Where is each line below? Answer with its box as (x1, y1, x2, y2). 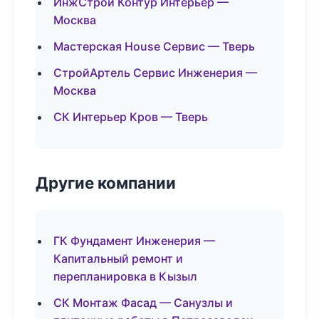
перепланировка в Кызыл (53, 269, 197, 283)
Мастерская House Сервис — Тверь (53, 39, 255, 53)
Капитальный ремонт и (53, 251, 183, 266)
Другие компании (36, 173, 176, 192)
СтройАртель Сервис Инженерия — (53, 66, 257, 80)
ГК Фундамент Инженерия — (53, 234, 215, 248)
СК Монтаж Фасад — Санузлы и (53, 296, 233, 310)
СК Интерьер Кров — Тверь (53, 110, 208, 124)
